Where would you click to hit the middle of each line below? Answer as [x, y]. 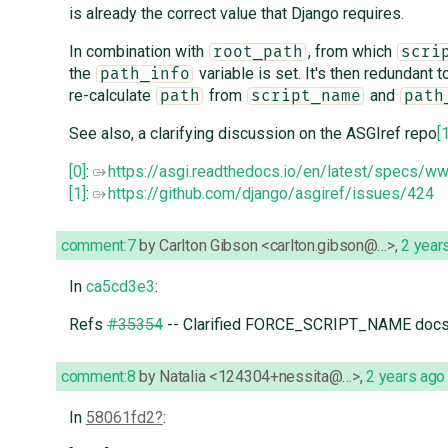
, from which [351, 52]
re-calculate [111, 96]
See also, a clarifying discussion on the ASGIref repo [252, 134]
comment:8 [98, 377]
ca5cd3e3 [120, 287]
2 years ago [406, 377]
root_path [257, 52]
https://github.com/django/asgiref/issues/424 [270, 194]
